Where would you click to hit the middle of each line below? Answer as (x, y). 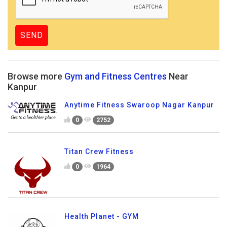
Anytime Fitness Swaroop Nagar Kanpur (139, 105)
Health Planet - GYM (102, 216)
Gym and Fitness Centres (116, 76)
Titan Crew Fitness (99, 151)
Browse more (36, 76)
